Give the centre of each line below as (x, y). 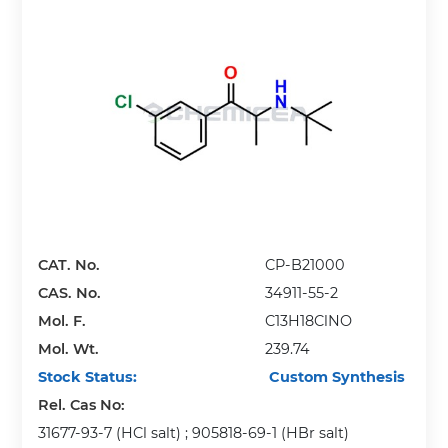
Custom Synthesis (335, 377)
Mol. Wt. (69, 349)
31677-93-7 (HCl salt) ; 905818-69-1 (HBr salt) (194, 433)
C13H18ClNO (309, 321)
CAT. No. (69, 265)
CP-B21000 (305, 265)
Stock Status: (88, 377)
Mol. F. (62, 321)
